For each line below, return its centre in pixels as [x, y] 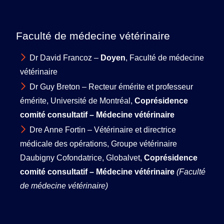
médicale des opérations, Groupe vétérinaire [98, 143]
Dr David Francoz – [65, 57]
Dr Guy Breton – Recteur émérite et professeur [111, 86]
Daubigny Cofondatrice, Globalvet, [82, 157]
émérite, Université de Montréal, [77, 100]
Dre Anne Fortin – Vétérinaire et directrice [103, 129]
